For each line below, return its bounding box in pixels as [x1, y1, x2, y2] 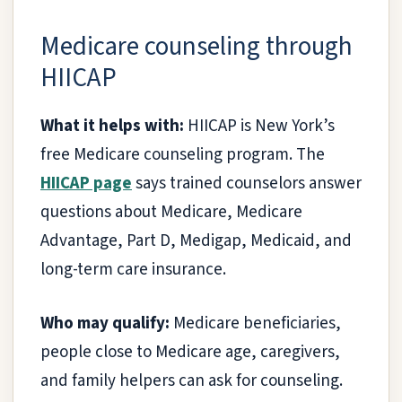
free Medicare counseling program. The [40, 142, 325, 167]
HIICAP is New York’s [184, 113, 335, 138]
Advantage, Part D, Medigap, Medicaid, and [40, 228, 352, 253]
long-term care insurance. [40, 257, 226, 282]
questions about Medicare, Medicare [40, 199, 302, 224]
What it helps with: [40, 113, 184, 138]
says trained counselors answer [132, 170, 362, 196]
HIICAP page [40, 170, 132, 196]
